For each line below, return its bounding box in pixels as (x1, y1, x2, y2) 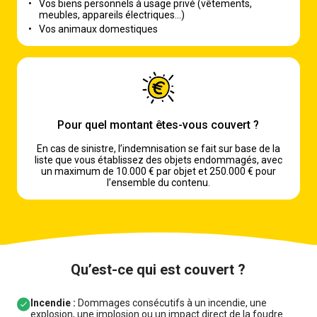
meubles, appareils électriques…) (39, 8, 185, 21)
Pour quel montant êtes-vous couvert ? (57, 117, 260, 132)
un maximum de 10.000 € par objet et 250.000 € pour (40, 165, 276, 177)
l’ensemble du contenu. (106, 176, 210, 188)
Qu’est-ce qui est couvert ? (71, 260, 246, 278)
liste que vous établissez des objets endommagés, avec (34, 154, 282, 166)
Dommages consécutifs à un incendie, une (76, 296, 267, 309)
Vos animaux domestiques (39, 23, 158, 35)
